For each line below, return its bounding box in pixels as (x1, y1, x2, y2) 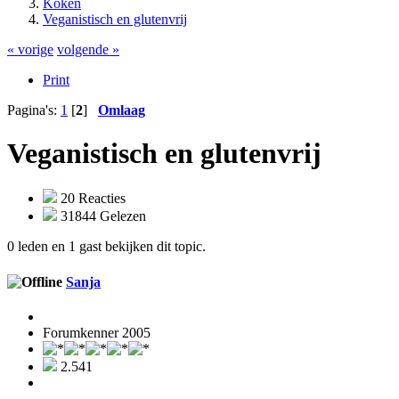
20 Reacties (57, 191, 126, 207)
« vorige (7, 41, 53, 57)
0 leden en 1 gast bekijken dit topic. (7, 239, 206, 255)
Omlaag (98, 102, 145, 118)
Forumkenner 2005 (43, 324, 151, 340)
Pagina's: (7, 102, 61, 118)
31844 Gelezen (57, 208, 146, 224)
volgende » (57, 41, 119, 57)
